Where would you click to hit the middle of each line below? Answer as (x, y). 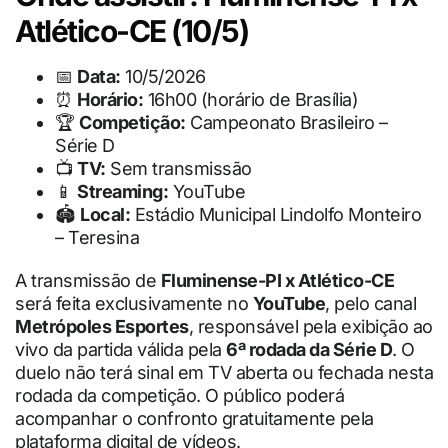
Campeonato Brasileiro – (286, 122)
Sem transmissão (178, 168)
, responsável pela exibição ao (310, 326)
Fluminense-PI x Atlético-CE (277, 280)
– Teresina (97, 237)
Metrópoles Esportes (102, 326)
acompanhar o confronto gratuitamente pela (194, 418)
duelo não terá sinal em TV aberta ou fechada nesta (224, 372)
